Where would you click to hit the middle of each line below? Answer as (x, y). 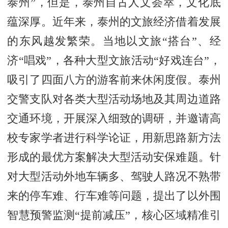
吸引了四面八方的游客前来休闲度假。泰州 (114, 80)
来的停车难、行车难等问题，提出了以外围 (114, 196)
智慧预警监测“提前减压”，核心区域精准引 (114, 215)
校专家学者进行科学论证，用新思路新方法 (114, 138)
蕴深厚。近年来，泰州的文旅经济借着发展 (114, 22)
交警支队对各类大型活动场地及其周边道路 (114, 99)
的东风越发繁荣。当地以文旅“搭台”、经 (114, 41)
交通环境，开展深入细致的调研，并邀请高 (114, 118)
